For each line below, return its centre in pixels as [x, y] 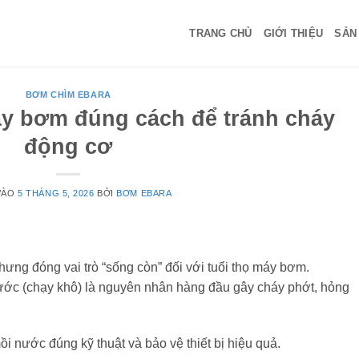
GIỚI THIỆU [293, 33]
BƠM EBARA [144, 193]
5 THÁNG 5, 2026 [56, 193]
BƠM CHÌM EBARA [68, 95]
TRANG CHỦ [221, 33]
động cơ [69, 146]
